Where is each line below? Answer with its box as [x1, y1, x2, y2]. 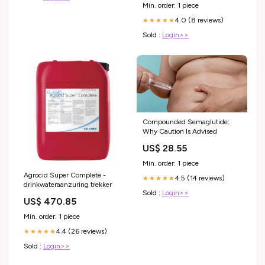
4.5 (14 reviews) [175, 174, 225, 183]
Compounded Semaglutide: [143, 118, 230, 127]
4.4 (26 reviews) [56, 227, 107, 235]
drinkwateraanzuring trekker [24, 180, 112, 189]
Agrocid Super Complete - [24, 170, 106, 179]
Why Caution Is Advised [143, 127, 217, 136]
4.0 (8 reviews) [175, 15, 224, 24]
